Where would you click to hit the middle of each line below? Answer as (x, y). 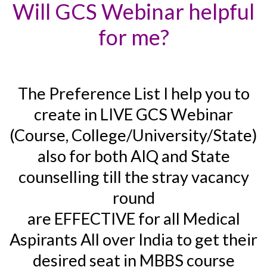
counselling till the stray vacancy (133, 177)
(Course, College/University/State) (133, 135)
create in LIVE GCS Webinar (133, 114)
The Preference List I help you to (133, 94)
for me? (133, 37)
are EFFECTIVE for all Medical (133, 219)
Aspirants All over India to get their (133, 240)
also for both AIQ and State (133, 156)
